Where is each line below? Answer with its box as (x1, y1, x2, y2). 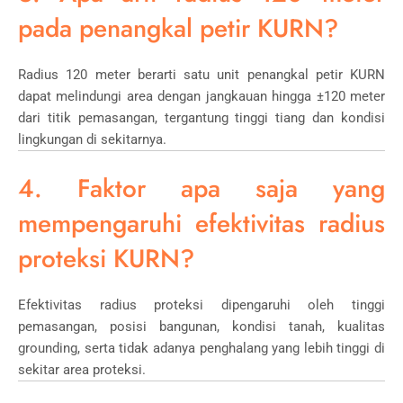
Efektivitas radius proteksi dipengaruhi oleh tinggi (18, 296, 385, 313)
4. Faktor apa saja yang (18, 169, 385, 207)
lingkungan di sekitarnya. (18, 130, 166, 148)
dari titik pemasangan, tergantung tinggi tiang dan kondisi (18, 109, 385, 126)
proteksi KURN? (18, 239, 194, 277)
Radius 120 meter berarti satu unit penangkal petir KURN (18, 66, 385, 83)
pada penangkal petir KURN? (18, 9, 338, 47)
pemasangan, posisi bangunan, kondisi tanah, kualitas (18, 318, 385, 335)
